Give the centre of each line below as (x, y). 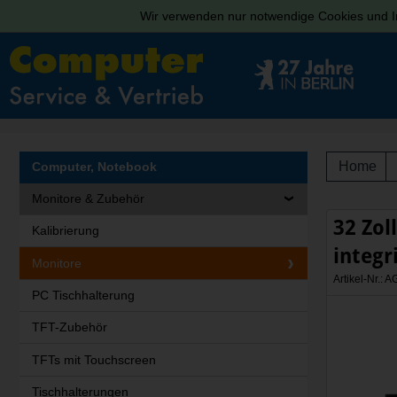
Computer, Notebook (94, 167)
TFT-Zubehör (69, 327)
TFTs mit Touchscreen (93, 359)
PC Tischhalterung (83, 295)
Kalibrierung (65, 231)
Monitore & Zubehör (88, 198)
